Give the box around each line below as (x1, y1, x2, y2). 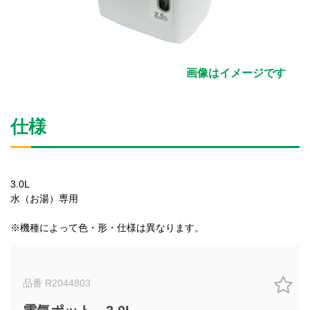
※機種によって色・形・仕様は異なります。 (10, 222, 204, 233)
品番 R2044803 (23, 277, 91, 289)
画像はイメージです (186, 67, 286, 79)
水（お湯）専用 (10, 193, 78, 204)
